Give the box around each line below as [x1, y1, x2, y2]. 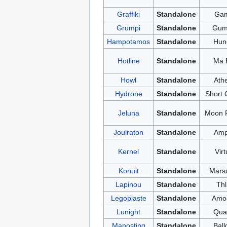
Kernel [118, 147, 139, 156]
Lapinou [116, 180, 141, 188]
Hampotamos [107, 37, 150, 46]
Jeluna [118, 108, 139, 117]
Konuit [118, 166, 139, 175]
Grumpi [117, 23, 140, 32]
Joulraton [113, 128, 143, 136]
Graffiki [117, 10, 140, 18]
